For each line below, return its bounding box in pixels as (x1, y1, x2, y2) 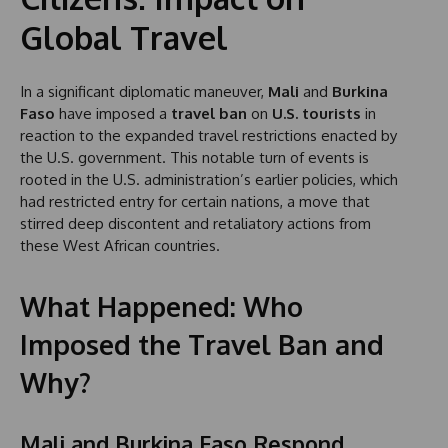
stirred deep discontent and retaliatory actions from (20, 214, 371, 234)
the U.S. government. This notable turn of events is (20, 148, 369, 168)
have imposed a (55, 104, 171, 124)
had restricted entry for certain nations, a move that (20, 192, 370, 212)
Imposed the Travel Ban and (20, 327, 384, 362)
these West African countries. (20, 236, 220, 256)
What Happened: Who (20, 289, 303, 324)
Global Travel (20, 17, 228, 59)
